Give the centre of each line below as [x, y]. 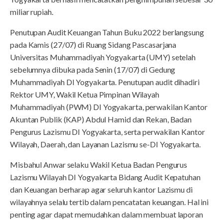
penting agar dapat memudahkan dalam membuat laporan [107, 214]
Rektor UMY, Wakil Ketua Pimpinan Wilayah [85, 94]
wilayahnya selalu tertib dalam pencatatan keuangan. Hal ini [110, 202]
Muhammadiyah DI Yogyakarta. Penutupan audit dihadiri [105, 82]
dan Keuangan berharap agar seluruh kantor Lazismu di [101, 189]
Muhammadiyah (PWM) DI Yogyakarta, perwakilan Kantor [109, 107]
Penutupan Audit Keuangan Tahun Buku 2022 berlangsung [107, 32]
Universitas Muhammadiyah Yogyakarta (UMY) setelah [103, 57]
